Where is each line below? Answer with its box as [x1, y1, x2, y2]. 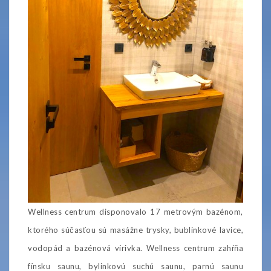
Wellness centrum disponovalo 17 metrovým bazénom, [28, 206, 243, 217]
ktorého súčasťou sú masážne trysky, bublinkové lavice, [28, 224, 243, 235]
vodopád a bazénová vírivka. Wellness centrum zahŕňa [28, 243, 243, 253]
